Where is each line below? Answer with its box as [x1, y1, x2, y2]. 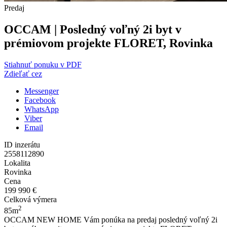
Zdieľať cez [4, 69, 42, 79]
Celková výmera [4, 195, 57, 204]
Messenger [24, 87, 59, 96]
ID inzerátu [4, 140, 40, 149]
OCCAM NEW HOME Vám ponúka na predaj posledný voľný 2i [4, 215, 217, 224]
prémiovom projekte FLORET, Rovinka [4, 36, 213, 50]
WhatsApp [24, 105, 59, 114]
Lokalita [4, 159, 30, 168]
